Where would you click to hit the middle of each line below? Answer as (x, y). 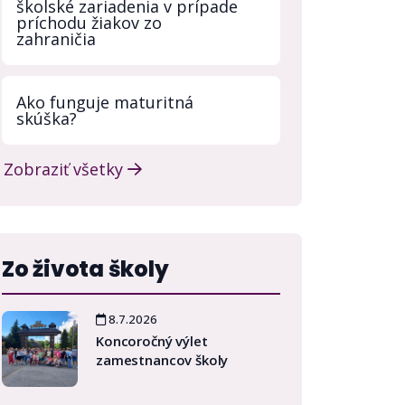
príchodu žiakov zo (89, 23)
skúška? (47, 118)
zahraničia (56, 39)
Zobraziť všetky (66, 169)
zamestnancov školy (162, 360)
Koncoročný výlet (152, 341)
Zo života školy (85, 269)
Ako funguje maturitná (105, 102)
